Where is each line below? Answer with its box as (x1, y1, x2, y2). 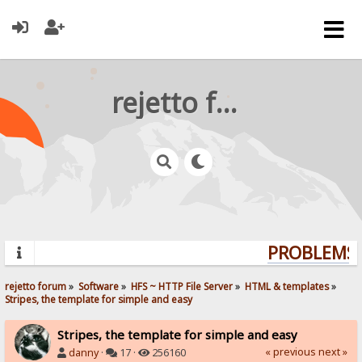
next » (318, 344, 347, 359)
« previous (264, 344, 316, 359)
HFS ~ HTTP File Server (131, 279, 234, 293)
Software (78, 279, 120, 293)
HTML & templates (245, 279, 330, 293)
